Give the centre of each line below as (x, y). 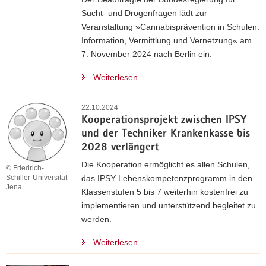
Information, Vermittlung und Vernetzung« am (167, 40)
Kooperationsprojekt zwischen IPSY (164, 121)
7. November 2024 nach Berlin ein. (147, 54)
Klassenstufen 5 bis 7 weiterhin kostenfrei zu (165, 192)
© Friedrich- (25, 168)
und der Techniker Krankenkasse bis (166, 134)
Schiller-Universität (37, 178)
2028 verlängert (120, 148)
